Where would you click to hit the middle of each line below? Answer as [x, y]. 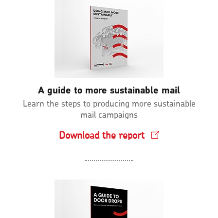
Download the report [102, 136]
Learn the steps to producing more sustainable [109, 104]
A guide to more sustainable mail [109, 90]
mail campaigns [109, 115]
